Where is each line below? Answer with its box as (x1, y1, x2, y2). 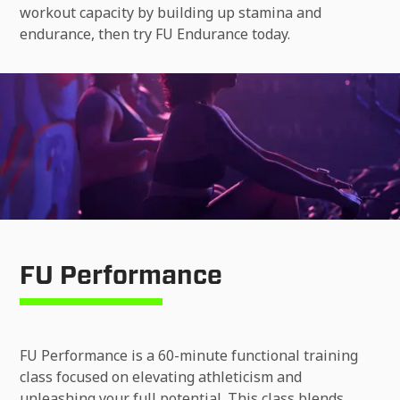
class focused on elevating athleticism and (20, 367, 303, 387)
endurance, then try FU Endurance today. (20, 24, 291, 45)
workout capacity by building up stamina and (20, 3, 322, 23)
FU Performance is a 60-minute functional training (20, 346, 359, 366)
